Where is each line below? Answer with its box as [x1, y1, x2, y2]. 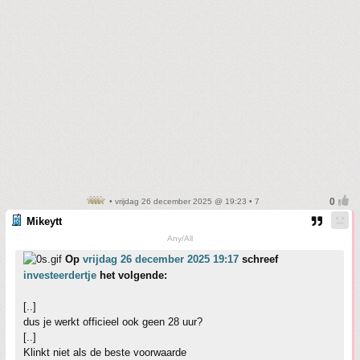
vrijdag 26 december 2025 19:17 [83, 253, 239, 265]
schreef [239, 253, 278, 265]
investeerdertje [23, 269, 96, 281]
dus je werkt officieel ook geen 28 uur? [23, 316, 202, 328]
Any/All [166, 234, 193, 243]
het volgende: [96, 269, 167, 281]
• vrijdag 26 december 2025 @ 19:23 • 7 [107, 197, 260, 206]
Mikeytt [27, 215, 62, 227]
